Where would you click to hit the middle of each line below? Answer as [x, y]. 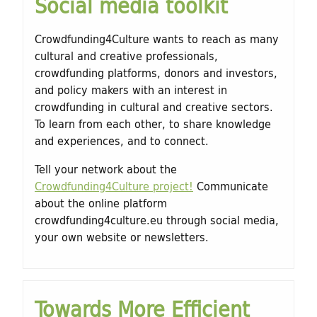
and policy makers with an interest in [131, 89]
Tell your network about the [106, 168]
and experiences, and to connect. [123, 140]
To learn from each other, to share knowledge [153, 123]
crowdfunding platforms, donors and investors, [156, 72]
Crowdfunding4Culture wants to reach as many [157, 38]
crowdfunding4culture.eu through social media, [157, 219]
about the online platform [101, 202]
